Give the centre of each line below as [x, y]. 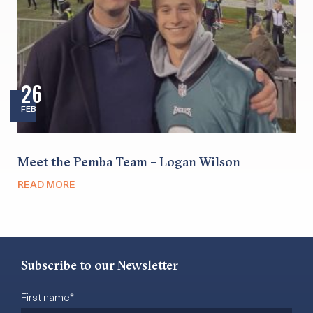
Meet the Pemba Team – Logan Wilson [129, 161]
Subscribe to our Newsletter [100, 265]
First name [45, 297]
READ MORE [46, 184]
